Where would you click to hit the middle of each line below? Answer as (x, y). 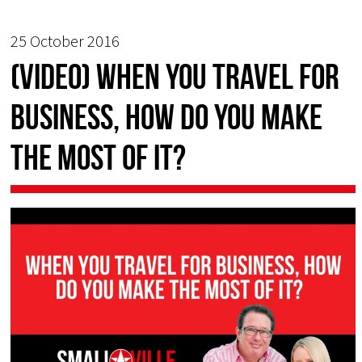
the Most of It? (99, 157)
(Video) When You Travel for (175, 76)
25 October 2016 (65, 40)
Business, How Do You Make (167, 117)
